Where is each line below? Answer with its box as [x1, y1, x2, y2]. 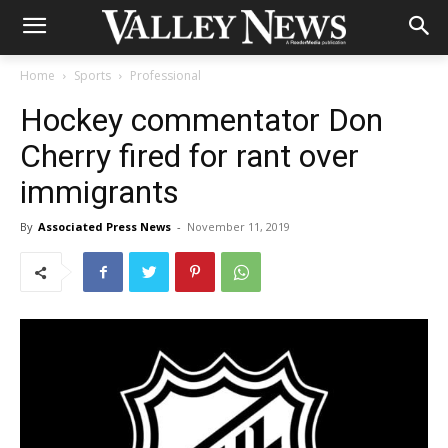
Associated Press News [38, 219, 171, 234]
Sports [74, 67, 111, 84]
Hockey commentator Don [20, 101, 383, 139]
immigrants [20, 173, 179, 211]
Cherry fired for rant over [20, 137, 359, 175]
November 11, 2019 [187, 219, 290, 234]
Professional [130, 67, 201, 84]
